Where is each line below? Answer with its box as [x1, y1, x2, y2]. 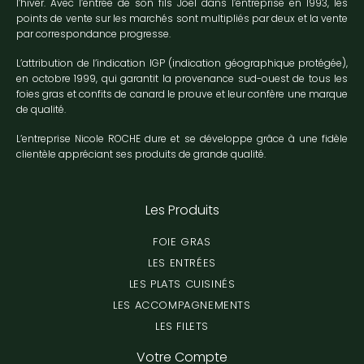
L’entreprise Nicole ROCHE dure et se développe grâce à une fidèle [16, 131, 348, 145]
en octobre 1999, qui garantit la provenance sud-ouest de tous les [16, 71, 348, 85]
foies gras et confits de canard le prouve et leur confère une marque [16, 86, 348, 101]
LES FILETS [155, 318, 209, 334]
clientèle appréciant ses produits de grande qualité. [16, 146, 266, 161]
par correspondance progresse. [16, 26, 171, 41]
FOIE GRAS [153, 233, 211, 249]
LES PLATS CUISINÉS [128, 275, 236, 292]
